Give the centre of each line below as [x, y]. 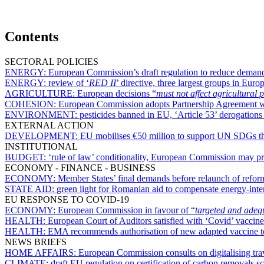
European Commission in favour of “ [126, 210]
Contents [32, 36]
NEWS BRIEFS [36, 242]
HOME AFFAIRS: [42, 252]
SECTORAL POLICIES [52, 61]
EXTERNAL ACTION [49, 125]
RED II [103, 82]
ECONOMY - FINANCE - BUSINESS [80, 167]
